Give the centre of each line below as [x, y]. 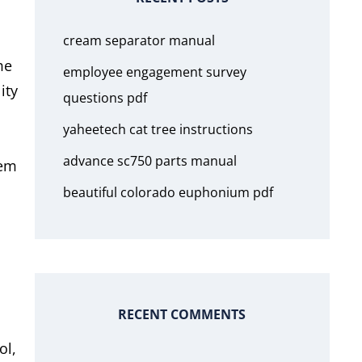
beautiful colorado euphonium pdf [168, 192]
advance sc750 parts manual [149, 161]
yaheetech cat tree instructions [158, 129]
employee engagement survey [154, 72]
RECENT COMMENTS [182, 314]
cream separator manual [139, 40]
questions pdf [105, 98]
